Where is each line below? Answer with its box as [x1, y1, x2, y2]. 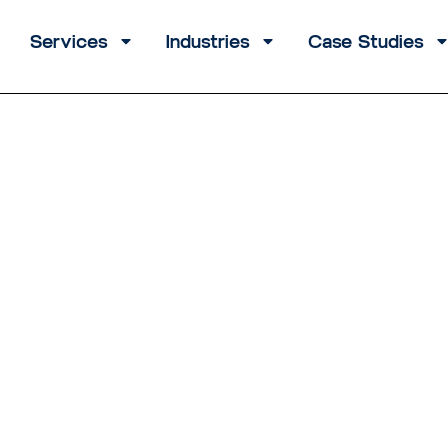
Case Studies [308, 31, 425, 53]
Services [30, 31, 109, 53]
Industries [166, 31, 251, 53]
